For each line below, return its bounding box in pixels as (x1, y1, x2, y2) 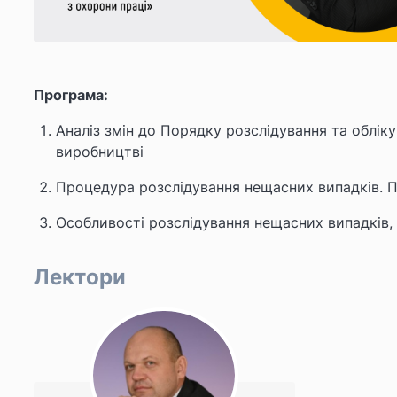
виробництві (56, 143, 144, 160)
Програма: (34, 86, 108, 104)
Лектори (34, 264, 126, 290)
